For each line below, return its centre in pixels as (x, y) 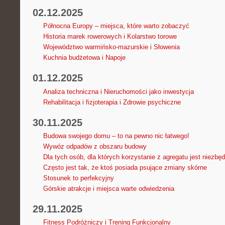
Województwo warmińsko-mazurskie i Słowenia (111, 47)
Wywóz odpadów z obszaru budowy (95, 146)
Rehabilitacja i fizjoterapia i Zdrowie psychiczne (112, 102)
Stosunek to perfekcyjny (78, 178)
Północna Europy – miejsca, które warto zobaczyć (116, 26)
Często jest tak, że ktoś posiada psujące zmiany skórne (125, 167)
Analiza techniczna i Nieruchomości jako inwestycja (118, 91)
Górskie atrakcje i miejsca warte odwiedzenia (108, 188)
